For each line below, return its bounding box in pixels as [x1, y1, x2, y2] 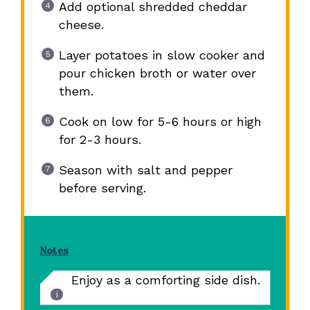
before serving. [58, 181, 146, 196]
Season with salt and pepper [58, 163, 232, 178]
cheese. [58, 17, 104, 33]
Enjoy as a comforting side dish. [71, 273, 260, 288]
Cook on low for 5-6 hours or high [58, 114, 262, 129]
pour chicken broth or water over [58, 66, 256, 81]
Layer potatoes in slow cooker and [58, 48, 265, 63]
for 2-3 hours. [58, 132, 141, 147]
